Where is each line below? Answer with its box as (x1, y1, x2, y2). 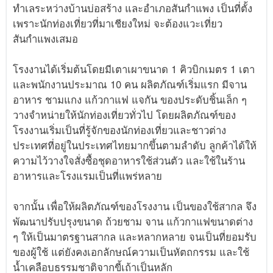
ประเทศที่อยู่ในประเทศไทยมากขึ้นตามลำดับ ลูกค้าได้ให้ (13, 138, 257, 153)
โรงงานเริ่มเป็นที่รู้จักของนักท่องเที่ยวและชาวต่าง (13, 122, 227, 138)
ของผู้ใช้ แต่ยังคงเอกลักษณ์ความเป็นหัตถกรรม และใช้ (13, 244, 250, 260)
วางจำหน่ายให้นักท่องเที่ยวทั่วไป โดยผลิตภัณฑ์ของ (13, 107, 236, 122)
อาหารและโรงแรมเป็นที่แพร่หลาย (13, 168, 163, 183)
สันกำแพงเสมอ (13, 31, 79, 46)
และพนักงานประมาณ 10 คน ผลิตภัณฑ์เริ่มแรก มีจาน (13, 77, 247, 92)
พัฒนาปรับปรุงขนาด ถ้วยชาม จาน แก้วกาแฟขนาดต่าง (13, 214, 253, 229)
